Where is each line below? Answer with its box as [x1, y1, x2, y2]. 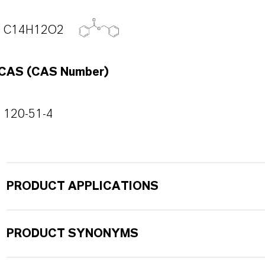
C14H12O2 [3, 24, 64, 36]
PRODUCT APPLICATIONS [6, 180, 159, 192]
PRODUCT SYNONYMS [6, 228, 138, 240]
